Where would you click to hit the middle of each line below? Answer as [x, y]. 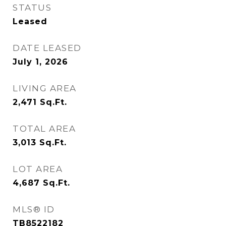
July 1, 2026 [40, 62]
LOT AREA [38, 169]
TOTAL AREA [44, 129]
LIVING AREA [45, 89]
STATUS [32, 8]
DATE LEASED [47, 48]
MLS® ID [34, 210]
